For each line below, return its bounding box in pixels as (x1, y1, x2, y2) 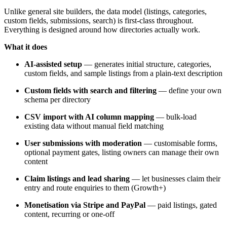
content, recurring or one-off (24, 209, 115, 218)
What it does (4, 42, 47, 51)
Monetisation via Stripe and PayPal (24, 200, 145, 209)
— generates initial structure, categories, (82, 59, 211, 68)
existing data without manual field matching (24, 121, 164, 130)
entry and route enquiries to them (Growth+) (24, 183, 166, 192)
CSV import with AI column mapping (24, 112, 154, 121)
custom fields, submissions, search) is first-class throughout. (4, 16, 194, 25)
